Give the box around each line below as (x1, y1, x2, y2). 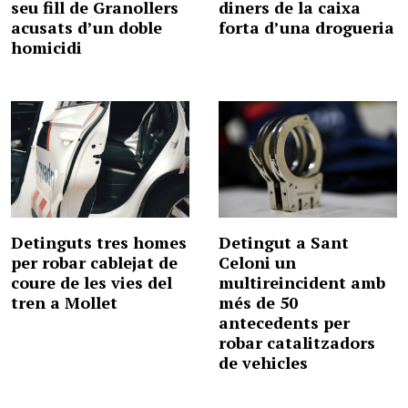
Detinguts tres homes (11, 230, 187, 253)
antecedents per (219, 311, 350, 333)
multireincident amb (219, 270, 385, 293)
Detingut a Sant (219, 230, 349, 253)
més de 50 (219, 291, 298, 313)
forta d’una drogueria (219, 16, 394, 39)
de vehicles (219, 351, 308, 373)
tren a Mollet (11, 291, 117, 313)
